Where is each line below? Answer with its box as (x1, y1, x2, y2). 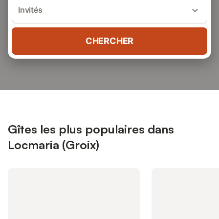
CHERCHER (85, 36, 134, 46)
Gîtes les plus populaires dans (8, 122, 174, 136)
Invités (18, 5, 43, 15)
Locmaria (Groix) (8, 137, 99, 152)
